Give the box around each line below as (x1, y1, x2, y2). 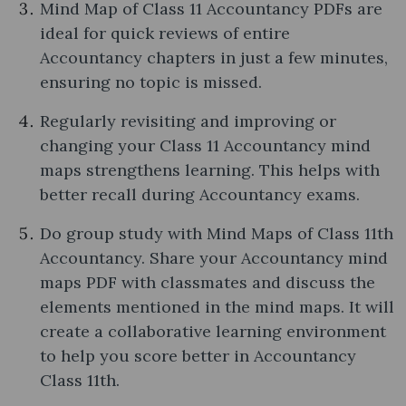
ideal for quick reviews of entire (40, 22, 290, 43)
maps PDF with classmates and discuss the (40, 271, 375, 293)
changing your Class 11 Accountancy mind (40, 134, 371, 156)
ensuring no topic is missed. (40, 71, 262, 92)
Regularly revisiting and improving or (40, 110, 336, 131)
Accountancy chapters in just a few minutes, (40, 46, 388, 68)
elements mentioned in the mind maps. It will (40, 295, 394, 317)
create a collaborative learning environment (40, 320, 386, 342)
